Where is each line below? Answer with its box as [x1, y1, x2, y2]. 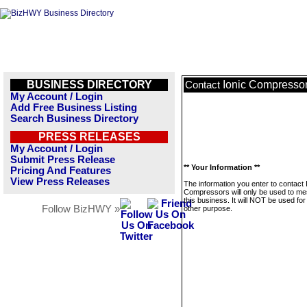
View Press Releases [10, 176, 110, 187]
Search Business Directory [10, 113, 138, 124]
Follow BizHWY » [42, 204, 120, 214]
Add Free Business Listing [10, 102, 137, 113]
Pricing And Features [10, 165, 111, 176]
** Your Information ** [184, 163, 260, 171]
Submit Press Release [10, 154, 115, 165]
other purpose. [184, 204, 232, 212]
